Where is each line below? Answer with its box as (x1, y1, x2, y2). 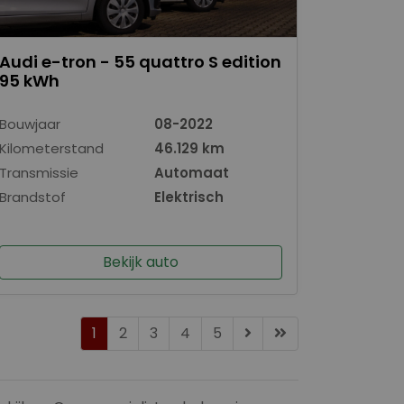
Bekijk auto (103, 251, 179, 272)
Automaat (154, 162, 229, 182)
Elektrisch (154, 187, 224, 207)
